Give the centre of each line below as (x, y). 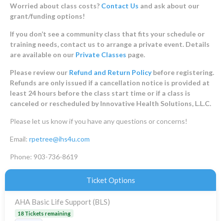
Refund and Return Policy (110, 72)
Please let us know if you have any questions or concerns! (99, 121)
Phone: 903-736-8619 (44, 156)
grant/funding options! (47, 16)
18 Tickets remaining (44, 213)
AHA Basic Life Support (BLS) (62, 202)
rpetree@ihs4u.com (59, 139)
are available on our (43, 54)
